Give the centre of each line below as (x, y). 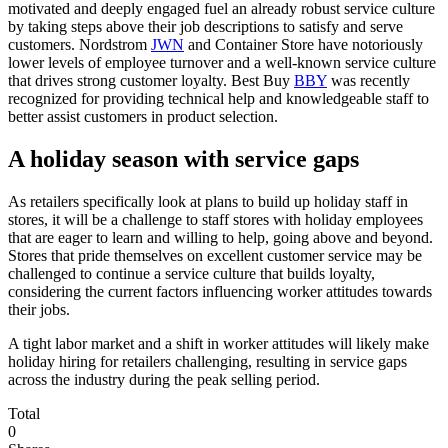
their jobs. (39, 309)
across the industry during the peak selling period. (164, 379)
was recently (370, 81)
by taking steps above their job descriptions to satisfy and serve (205, 27)
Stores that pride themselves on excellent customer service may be (215, 255)
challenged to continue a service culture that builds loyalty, (191, 273)
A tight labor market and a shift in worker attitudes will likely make (218, 343)
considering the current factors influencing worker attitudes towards (220, 291)
